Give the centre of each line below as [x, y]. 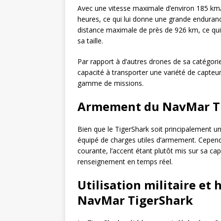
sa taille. [90, 41]
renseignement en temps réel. [125, 162]
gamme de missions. [110, 83]
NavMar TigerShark [135, 200]
